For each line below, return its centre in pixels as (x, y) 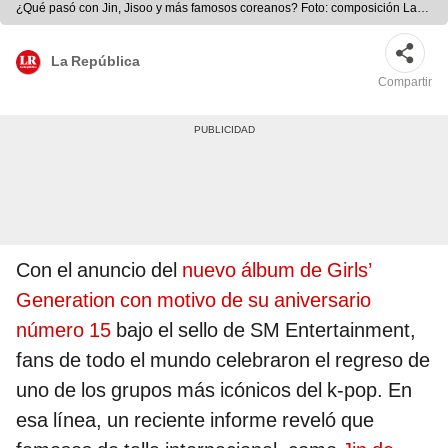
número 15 (63, 330)
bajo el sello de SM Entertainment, (263, 330)
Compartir (405, 82)
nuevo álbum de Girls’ (277, 270)
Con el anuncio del (99, 270)
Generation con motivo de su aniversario (193, 300)
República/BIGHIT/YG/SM (85, 26)
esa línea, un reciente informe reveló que (195, 420)
